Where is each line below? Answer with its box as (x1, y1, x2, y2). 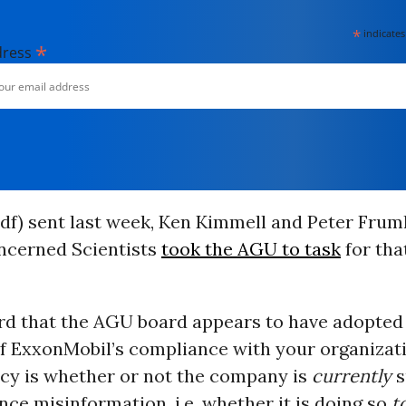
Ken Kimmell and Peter (158, 210, 358, 233)
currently (306, 364, 391, 387)
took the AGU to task (160, 237, 341, 260)
